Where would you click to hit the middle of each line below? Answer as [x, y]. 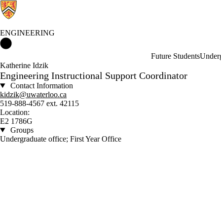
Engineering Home [41, 42]
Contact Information [40, 86]
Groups [21, 130]
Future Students [175, 56]
